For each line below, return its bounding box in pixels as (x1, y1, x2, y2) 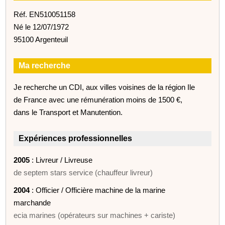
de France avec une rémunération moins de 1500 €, (14, 95, 183, 104)
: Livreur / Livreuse (30, 155, 93, 164)
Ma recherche (19, 61, 71, 70)
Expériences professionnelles (19, 134, 133, 143)
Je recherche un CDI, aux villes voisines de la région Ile (14, 82, 195, 91)
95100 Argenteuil (14, 35, 68, 44)
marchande (14, 198, 51, 207)
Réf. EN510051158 (14, 10, 76, 19)
